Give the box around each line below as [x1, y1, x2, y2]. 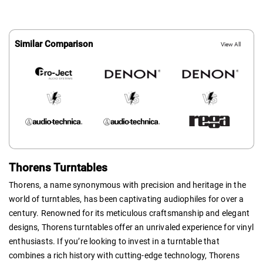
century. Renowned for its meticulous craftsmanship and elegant [9, 208, 250, 218]
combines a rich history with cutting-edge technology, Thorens [9, 250, 240, 260]
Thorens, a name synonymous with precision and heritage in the [9, 180, 246, 190]
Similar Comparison [14, 39, 93, 50]
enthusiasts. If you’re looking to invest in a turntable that [9, 236, 220, 246]
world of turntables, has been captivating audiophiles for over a [9, 194, 244, 204]
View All [221, 40, 241, 48]
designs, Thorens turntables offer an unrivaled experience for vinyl [9, 222, 254, 232]
